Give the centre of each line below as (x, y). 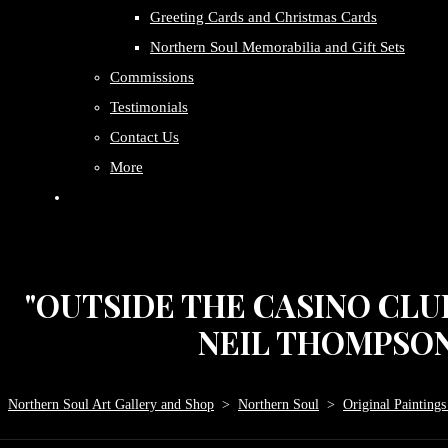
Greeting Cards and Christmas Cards (263, 17)
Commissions (152, 77)
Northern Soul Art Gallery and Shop (111, 404)
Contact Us (144, 137)
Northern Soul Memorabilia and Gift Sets (277, 47)
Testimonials (149, 107)
